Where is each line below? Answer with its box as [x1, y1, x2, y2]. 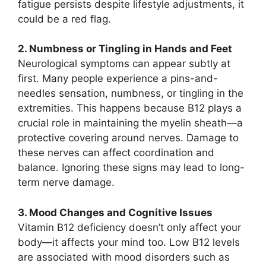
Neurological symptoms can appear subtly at [18, 58, 230, 70]
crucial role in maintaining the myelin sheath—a [18, 117, 243, 129]
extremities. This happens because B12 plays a [18, 102, 242, 115]
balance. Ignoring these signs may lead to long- [18, 161, 245, 174]
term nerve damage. [18, 176, 115, 189]
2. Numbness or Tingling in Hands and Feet [18, 43, 232, 55]
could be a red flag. [18, 12, 111, 25]
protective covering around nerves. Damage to [18, 132, 239, 144]
